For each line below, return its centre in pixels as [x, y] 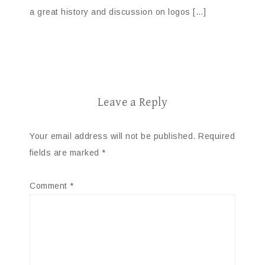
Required [216, 136]
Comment [50, 185]
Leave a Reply [132, 102]
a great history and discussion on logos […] [118, 12]
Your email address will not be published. [113, 136]
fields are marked [66, 152]
